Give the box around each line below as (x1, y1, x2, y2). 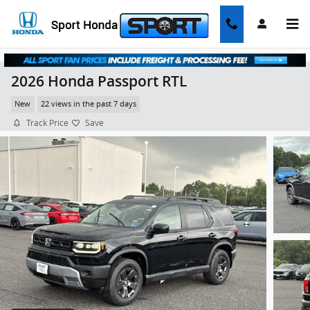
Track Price (26, 117, 69, 129)
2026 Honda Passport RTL (11, 73, 187, 90)
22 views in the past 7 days (40, 99, 136, 109)
